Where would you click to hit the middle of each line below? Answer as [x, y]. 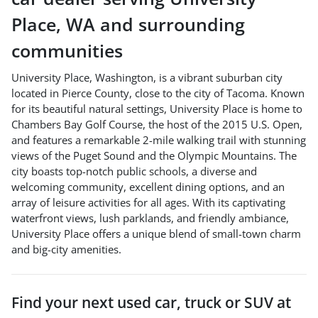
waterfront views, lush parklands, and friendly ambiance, [150, 218]
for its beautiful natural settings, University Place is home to [157, 108]
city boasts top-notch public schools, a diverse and [134, 171]
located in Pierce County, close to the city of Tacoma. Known [158, 93]
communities [67, 50]
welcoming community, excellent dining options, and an [148, 186]
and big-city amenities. [66, 249]
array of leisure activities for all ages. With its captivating [148, 202]
